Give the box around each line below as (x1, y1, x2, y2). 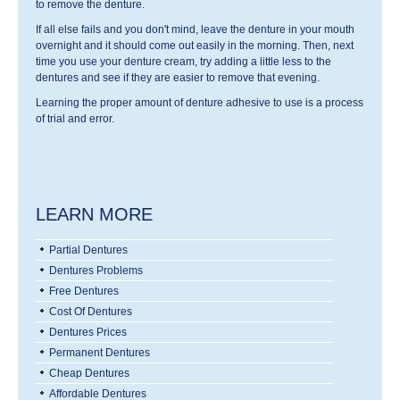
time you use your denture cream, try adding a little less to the (36, 55, 331, 68)
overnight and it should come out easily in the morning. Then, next (36, 39, 354, 52)
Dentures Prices (49, 326, 127, 338)
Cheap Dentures (49, 367, 129, 379)
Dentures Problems (49, 264, 143, 277)
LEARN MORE (36, 204, 153, 224)
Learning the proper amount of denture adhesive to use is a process (36, 96, 363, 109)
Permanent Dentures (49, 346, 150, 359)
